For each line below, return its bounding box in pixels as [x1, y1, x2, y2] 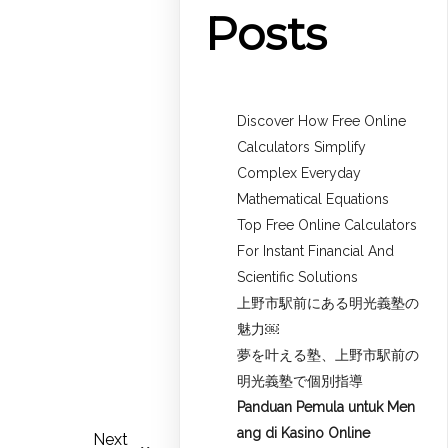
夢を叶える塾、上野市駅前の [237, 346, 420, 363]
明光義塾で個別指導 [237, 372, 364, 389]
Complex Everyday [237, 164, 362, 181]
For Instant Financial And [237, 242, 395, 259]
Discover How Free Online [237, 112, 407, 129]
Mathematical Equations [237, 190, 390, 207]
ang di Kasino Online [237, 424, 371, 441]
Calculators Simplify [237, 138, 367, 155]
